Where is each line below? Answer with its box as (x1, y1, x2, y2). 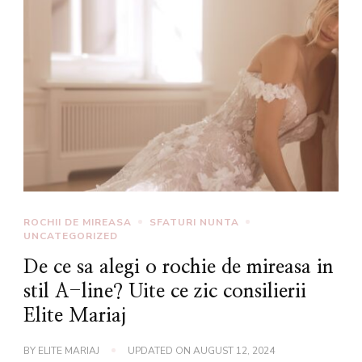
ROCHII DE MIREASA (23, 215, 132, 229)
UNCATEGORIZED (23, 229, 118, 242)
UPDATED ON (128, 343, 193, 357)
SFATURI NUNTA (149, 215, 239, 229)
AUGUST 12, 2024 (193, 343, 275, 357)
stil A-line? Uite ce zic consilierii (23, 281, 306, 301)
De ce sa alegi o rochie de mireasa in (23, 257, 334, 277)
